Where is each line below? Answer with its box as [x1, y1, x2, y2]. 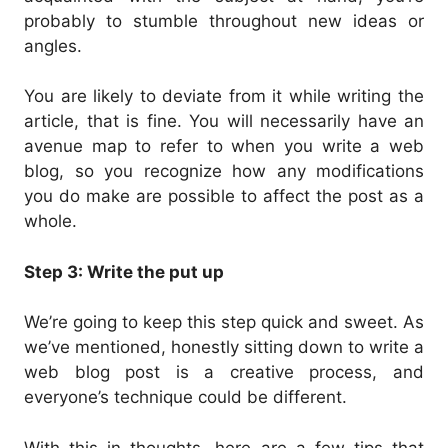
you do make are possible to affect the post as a [24, 186, 424, 207]
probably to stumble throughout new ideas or [24, 10, 424, 31]
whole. [24, 211, 77, 232]
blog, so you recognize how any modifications [24, 161, 424, 182]
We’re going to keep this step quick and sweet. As [24, 312, 424, 333]
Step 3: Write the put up [24, 261, 224, 282]
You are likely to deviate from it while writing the [24, 86, 424, 107]
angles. [24, 35, 82, 56]
